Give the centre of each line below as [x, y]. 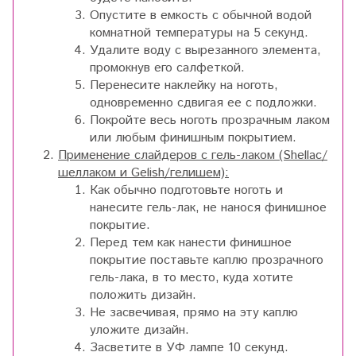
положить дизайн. [143, 296]
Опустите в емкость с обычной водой [201, 16]
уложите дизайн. [139, 331]
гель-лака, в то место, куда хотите [192, 278]
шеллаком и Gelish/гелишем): [143, 173]
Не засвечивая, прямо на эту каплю [194, 313]
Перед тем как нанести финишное [191, 243]
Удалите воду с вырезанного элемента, [205, 51]
